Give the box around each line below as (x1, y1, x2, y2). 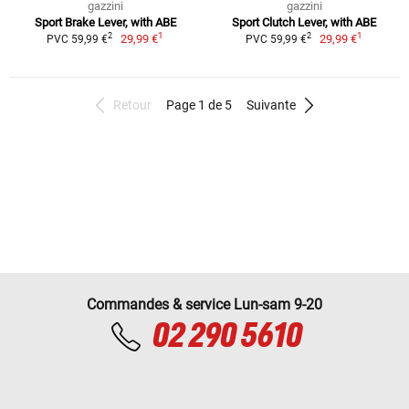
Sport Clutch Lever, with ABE (232, 15, 376, 29)
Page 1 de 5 (166, 97, 232, 112)
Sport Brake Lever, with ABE (34, 15, 176, 29)
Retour (113, 97, 152, 112)
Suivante (246, 97, 296, 112)
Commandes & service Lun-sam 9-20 (87, 295, 322, 313)
